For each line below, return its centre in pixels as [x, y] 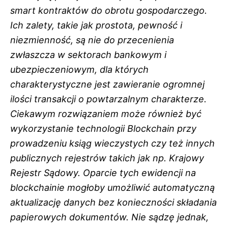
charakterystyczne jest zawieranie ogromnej [107, 84]
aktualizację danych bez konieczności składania [113, 202]
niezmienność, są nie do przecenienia [92, 40]
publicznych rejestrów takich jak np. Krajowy [107, 158]
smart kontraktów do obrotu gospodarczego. [109, 10]
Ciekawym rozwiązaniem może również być [106, 113]
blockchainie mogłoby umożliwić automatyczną [112, 187]
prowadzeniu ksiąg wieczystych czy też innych [112, 143]
